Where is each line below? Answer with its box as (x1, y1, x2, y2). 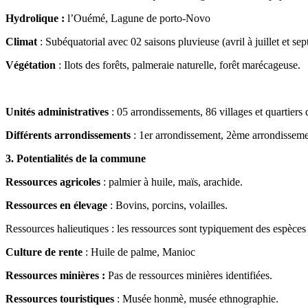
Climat (5, 35, 37, 47)
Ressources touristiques (5, 292, 114, 305)
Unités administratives (5, 105, 109, 118)
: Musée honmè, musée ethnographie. (114, 292, 278, 305)
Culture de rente (5, 245, 82, 258)
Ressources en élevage (5, 199, 107, 211)
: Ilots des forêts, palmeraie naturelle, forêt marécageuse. (56, 58, 300, 71)
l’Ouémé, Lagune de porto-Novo (67, 12, 210, 24)
